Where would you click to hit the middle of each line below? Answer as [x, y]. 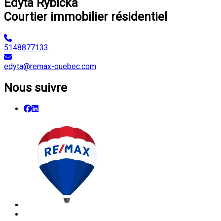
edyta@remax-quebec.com [50, 66]
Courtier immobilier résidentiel [86, 17]
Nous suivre [36, 88]
